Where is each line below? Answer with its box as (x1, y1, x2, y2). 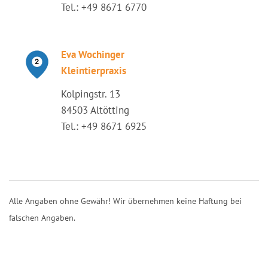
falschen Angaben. (9, 212, 75, 223)
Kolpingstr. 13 (61, 87, 120, 100)
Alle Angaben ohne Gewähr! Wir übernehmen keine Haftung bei (9, 196, 242, 206)
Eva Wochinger (61, 48, 124, 61)
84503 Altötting (61, 103, 129, 117)
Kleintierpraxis (61, 64, 126, 77)
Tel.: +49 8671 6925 (61, 120, 147, 133)
